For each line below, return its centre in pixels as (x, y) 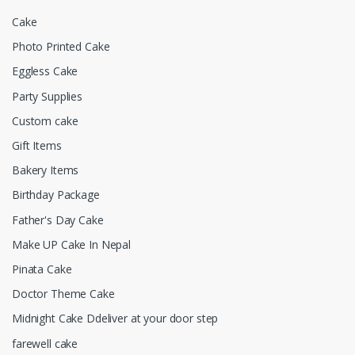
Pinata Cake (42, 269)
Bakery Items (46, 170)
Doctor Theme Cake (63, 294)
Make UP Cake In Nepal (71, 244)
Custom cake (45, 120)
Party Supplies (47, 96)
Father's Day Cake (58, 219)
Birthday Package (56, 195)
